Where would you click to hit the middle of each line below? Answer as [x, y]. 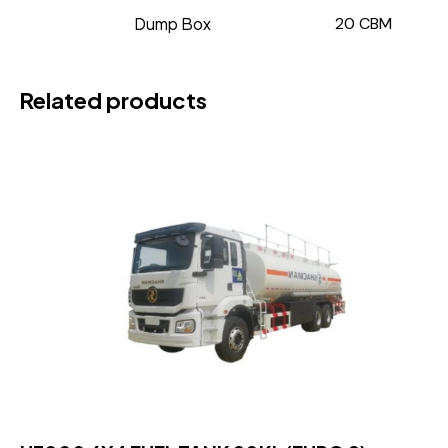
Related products [113, 100]
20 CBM [363, 23]
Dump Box [172, 23]
